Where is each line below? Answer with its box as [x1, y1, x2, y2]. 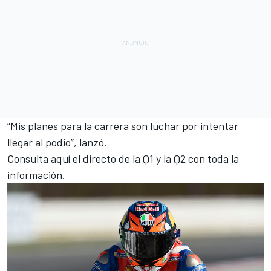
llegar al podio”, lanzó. [7, 135, 107, 149]
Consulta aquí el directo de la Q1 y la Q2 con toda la [7, 152, 239, 166]
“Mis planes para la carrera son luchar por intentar [7, 119, 238, 133]
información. [7, 168, 65, 182]
